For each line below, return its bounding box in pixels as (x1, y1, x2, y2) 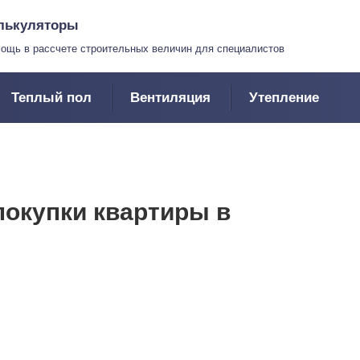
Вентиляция (130, 90, 211, 105)
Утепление (249, 90, 319, 105)
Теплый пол (11, 90, 92, 105)
